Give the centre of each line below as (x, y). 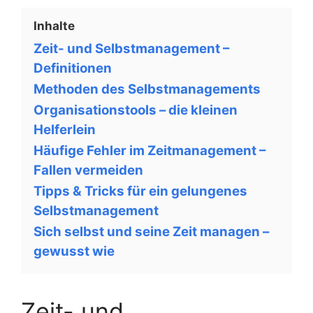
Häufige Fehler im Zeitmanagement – (150, 151)
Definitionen (73, 68)
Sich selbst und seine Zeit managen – (151, 232)
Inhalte (54, 26)
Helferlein (65, 130)
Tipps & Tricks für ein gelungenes (140, 191)
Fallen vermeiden (88, 170)
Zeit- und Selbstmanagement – (131, 49)
